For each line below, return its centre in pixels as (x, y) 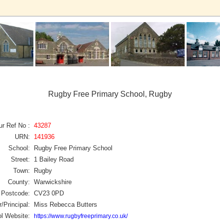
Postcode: (15, 193)
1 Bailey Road (54, 159)
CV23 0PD (49, 193)
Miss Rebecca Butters (66, 204)
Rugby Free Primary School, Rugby (110, 94)
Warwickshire (53, 182)
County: (19, 182)
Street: (20, 159)
